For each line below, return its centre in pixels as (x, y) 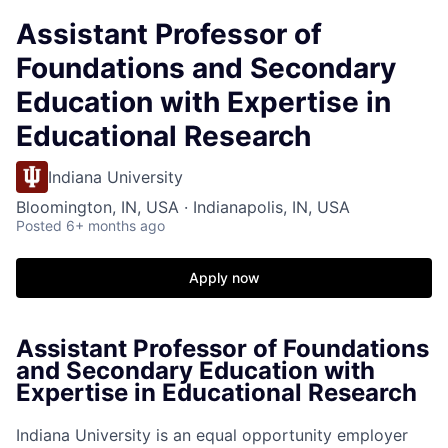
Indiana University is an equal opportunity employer (212, 434)
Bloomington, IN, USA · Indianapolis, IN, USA (183, 207)
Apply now (224, 277)
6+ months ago (115, 225)
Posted (39, 225)
